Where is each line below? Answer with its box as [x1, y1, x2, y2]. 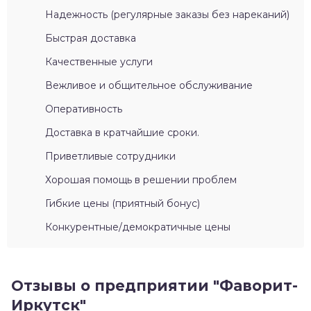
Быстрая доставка [45, 32, 136, 45]
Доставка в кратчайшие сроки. [45, 126, 199, 140]
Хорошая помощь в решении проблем [45, 174, 237, 187]
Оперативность [45, 103, 122, 116]
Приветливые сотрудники [45, 150, 176, 163]
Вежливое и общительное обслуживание [45, 79, 253, 92]
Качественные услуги [45, 56, 153, 69]
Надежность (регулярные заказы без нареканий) [45, 8, 289, 22]
